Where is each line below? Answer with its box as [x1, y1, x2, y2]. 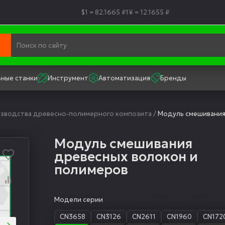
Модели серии [54, 195, 103, 204]
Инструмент [48, 73, 88, 82]
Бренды [160, 73, 186, 82]
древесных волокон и [54, 149, 198, 165]
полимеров [54, 162, 129, 178]
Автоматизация [98, 73, 150, 82]
